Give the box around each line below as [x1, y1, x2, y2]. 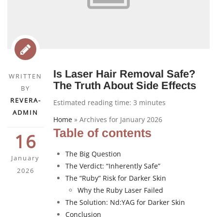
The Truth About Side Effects [53, 79, 196, 92]
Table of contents [53, 126, 152, 140]
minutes [137, 98, 166, 108]
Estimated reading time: [53, 98, 133, 108]
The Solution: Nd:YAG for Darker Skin [65, 198, 185, 207]
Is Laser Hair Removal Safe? [53, 68, 195, 80]
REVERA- [10, 96, 41, 105]
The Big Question [65, 149, 121, 159]
